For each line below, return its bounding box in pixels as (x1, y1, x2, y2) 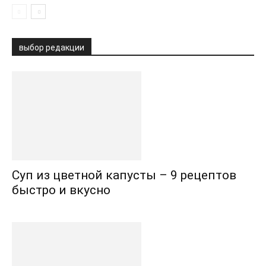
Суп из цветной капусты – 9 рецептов (12, 167, 236, 182)
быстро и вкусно (12, 182, 110, 197)
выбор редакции (19, 42, 84, 52)
